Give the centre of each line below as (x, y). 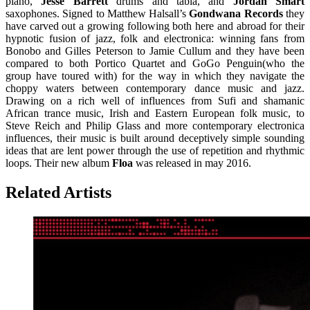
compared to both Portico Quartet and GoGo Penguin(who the (155, 64)
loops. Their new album (59, 163)
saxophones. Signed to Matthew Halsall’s (98, 14)
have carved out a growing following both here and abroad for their (155, 26)
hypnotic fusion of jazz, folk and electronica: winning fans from (155, 39)
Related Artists (58, 193)
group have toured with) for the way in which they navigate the (155, 76)
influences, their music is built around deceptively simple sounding (155, 138)
